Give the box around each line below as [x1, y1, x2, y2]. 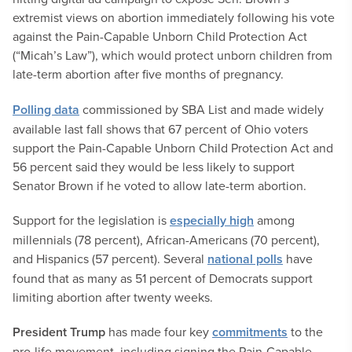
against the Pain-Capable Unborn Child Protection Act [13, 27, 307, 45]
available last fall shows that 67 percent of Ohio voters [13, 120, 308, 137]
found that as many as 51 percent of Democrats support [13, 269, 313, 287]
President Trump [13, 323, 108, 341]
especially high [170, 211, 254, 229]
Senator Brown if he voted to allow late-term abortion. [13, 177, 306, 194]
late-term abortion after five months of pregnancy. [13, 65, 284, 82]
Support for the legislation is [13, 211, 170, 229]
